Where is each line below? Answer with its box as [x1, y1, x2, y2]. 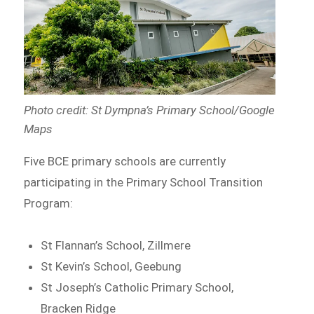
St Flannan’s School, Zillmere [41, 238, 191, 252]
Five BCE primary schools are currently [24, 153, 226, 168]
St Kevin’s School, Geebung [41, 259, 182, 273]
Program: [24, 196, 74, 210]
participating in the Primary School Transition [24, 175, 264, 189]
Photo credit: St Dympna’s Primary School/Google [24, 102, 275, 117]
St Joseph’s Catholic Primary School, [41, 280, 234, 294]
